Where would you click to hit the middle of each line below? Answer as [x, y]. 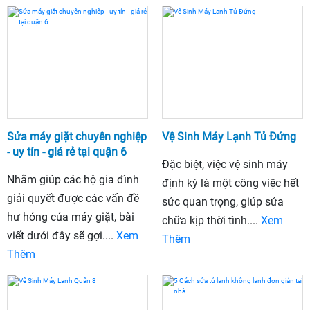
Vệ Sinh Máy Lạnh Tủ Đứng [229, 136]
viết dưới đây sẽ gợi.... [62, 235]
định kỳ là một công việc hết [230, 183]
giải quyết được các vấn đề [73, 198]
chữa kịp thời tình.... [211, 220]
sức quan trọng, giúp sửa [223, 201]
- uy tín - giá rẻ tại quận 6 [67, 152]
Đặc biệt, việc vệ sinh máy [225, 164]
